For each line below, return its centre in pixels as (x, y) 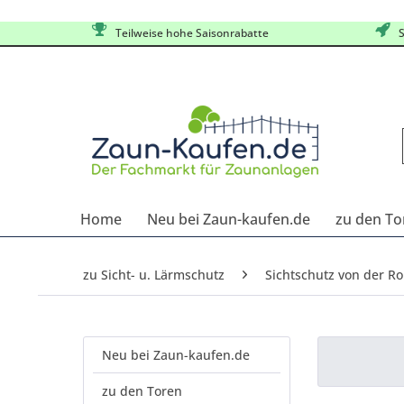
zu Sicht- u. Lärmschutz (154, 275)
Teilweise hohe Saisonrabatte (189, 33)
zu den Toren (142, 391)
